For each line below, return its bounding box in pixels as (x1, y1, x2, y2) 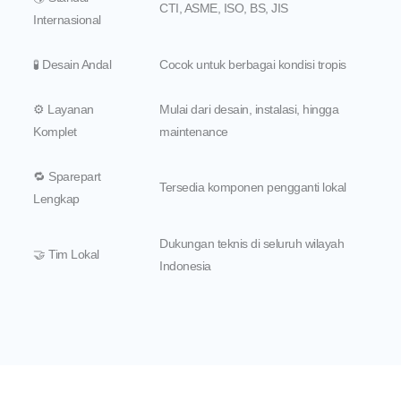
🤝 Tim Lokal (33, 248, 99, 262)
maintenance (159, 125, 228, 140)
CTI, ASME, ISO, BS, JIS (159, 2, 288, 16)
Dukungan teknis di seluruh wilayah (159, 237, 344, 252)
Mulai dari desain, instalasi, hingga (159, 103, 338, 117)
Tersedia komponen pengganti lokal (159, 181, 346, 195)
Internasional (33, 13, 101, 28)
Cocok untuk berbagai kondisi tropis (159, 58, 346, 73)
